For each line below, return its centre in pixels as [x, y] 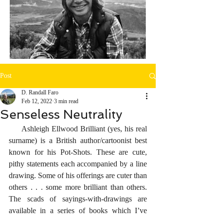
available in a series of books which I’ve [78, 210]
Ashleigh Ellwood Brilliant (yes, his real [15, 129]
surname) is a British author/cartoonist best [78, 140]
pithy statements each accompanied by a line [78, 164]
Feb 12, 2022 [37, 101]
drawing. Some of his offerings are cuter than [78, 175]
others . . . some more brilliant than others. [78, 187]
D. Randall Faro [40, 92]
